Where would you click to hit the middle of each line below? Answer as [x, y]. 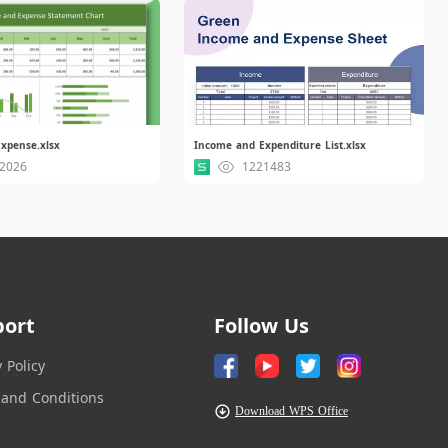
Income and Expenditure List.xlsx [279, 145]
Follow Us [261, 325]
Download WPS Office [291, 411]
